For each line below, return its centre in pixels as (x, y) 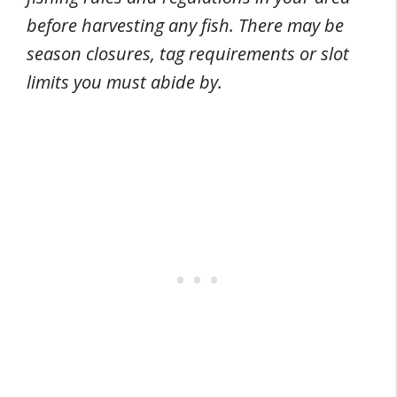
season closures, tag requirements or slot (188, 54)
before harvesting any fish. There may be (185, 25)
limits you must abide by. (125, 82)
